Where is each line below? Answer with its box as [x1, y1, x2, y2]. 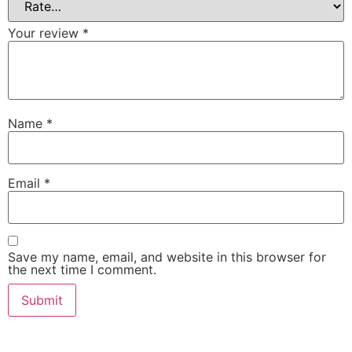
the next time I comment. [8, 262, 156, 278]
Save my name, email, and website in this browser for [8, 249, 326, 266]
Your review [8, 24, 82, 41]
